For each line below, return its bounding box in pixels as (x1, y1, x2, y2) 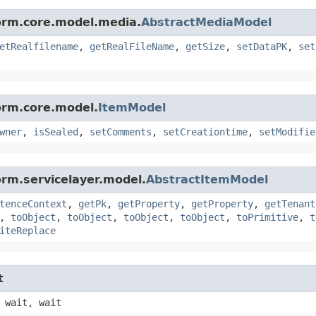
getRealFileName (90, 40, 174, 52)
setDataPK (236, 40, 287, 52)
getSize (186, 40, 225, 52)
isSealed (33, 126, 78, 138)
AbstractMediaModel (141, 15, 272, 29)
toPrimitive (236, 211, 298, 223)
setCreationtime (163, 126, 248, 138)
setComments (90, 126, 152, 138)
